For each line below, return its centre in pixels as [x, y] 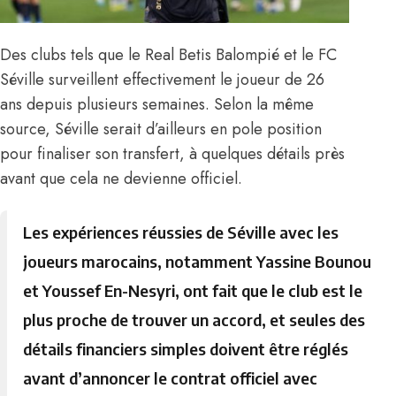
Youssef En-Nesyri [109, 291]
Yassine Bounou [314, 262]
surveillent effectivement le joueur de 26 [184, 80]
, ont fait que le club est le [269, 291]
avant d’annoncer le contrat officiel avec [171, 378]
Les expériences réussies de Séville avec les [181, 232]
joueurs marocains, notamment [140, 262]
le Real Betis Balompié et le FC [232, 55]
